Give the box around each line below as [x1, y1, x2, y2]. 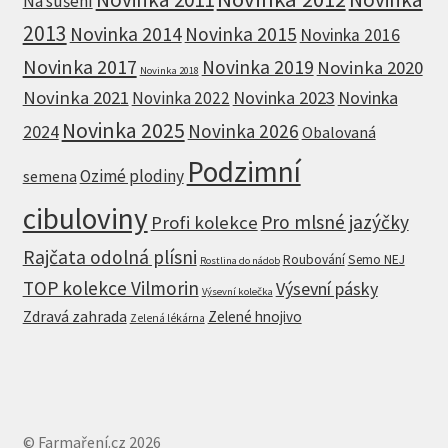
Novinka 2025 [61, 117, 185, 145]
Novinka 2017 [22, 54, 137, 81]
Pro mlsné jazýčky [260, 210, 409, 235]
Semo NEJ [347, 251, 405, 269]
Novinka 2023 [232, 86, 335, 110]
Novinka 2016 [299, 24, 400, 47]
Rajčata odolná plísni [22, 245, 197, 270]
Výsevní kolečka [201, 285, 273, 299]
